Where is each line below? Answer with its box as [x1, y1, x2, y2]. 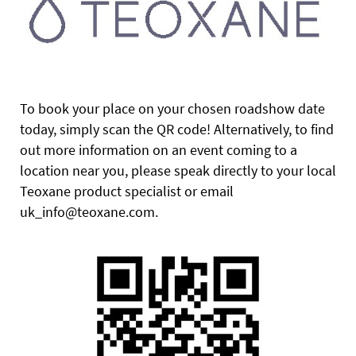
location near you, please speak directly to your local [20, 161, 336, 180]
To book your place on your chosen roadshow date [20, 99, 325, 118]
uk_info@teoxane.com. [20, 202, 158, 221]
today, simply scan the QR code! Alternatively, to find [20, 119, 334, 138]
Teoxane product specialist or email [20, 181, 234, 200]
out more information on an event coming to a [20, 140, 297, 159]
